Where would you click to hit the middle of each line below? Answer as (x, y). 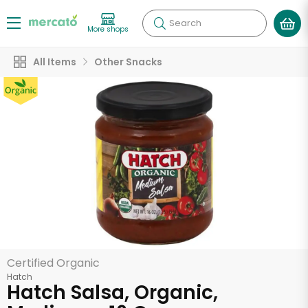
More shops (108, 29)
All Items (55, 62)
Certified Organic (53, 263)
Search (185, 23)
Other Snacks (128, 62)
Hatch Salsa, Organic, (112, 293)
